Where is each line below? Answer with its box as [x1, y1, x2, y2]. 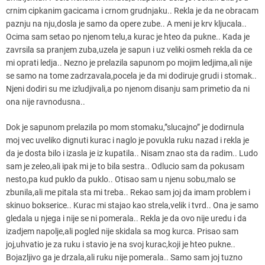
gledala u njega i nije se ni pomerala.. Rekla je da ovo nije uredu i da [6, 213, 247, 223]
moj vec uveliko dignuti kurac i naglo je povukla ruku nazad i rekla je [6, 135, 249, 145]
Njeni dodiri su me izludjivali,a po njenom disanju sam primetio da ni [6, 83, 250, 93]
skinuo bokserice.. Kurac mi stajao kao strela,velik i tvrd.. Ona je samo [6, 200, 258, 210]
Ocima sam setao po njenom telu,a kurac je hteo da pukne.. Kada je [6, 31, 250, 41]
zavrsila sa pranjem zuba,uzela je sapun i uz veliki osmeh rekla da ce [6, 44, 252, 54]
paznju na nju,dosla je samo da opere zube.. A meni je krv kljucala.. [6, 18, 247, 28]
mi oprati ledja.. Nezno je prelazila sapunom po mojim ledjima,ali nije [6, 57, 252, 67]
